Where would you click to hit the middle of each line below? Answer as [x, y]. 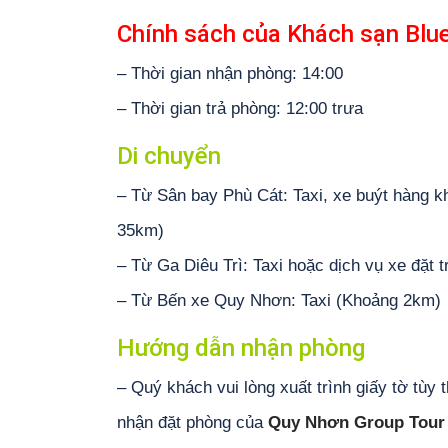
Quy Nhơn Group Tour [356, 422]
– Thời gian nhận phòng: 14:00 [230, 73]
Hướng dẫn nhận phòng [241, 348]
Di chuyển [169, 156]
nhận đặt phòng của [192, 422]
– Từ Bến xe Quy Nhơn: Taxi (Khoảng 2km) [279, 300]
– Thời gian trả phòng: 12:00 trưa [240, 108]
